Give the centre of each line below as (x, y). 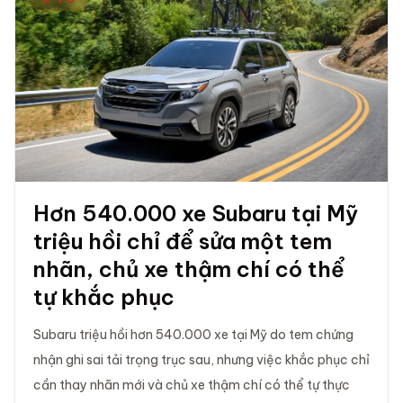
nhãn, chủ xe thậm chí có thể (189, 269)
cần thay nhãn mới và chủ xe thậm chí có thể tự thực (192, 385)
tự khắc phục (104, 296)
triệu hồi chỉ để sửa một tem (183, 241)
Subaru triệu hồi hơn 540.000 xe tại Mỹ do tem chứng (193, 334)
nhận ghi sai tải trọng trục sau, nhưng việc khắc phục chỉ (201, 359)
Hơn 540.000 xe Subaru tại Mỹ (196, 213)
